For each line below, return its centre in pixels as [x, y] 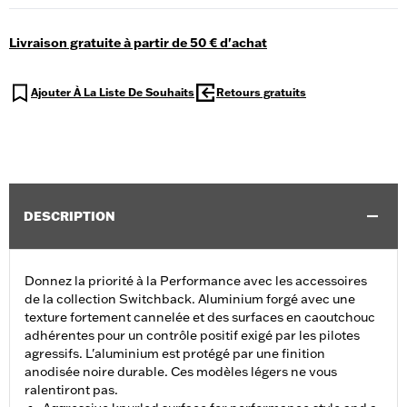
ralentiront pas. [71, 390]
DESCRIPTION [69, 217]
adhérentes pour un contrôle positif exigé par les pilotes [192, 336]
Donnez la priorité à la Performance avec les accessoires [196, 281]
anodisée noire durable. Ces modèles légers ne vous [181, 372]
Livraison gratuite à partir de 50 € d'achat [138, 43]
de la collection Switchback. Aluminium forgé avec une [190, 299]
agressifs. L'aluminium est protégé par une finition [175, 354]
